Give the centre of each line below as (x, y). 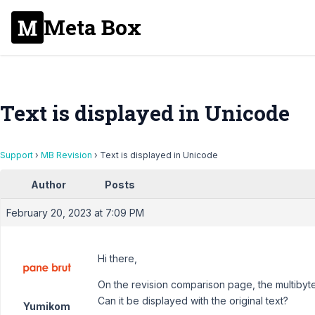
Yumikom (47, 306)
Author (49, 185)
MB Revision (66, 155)
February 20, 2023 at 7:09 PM (75, 213)
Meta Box (92, 27)
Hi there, (117, 258)
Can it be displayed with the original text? (193, 301)
